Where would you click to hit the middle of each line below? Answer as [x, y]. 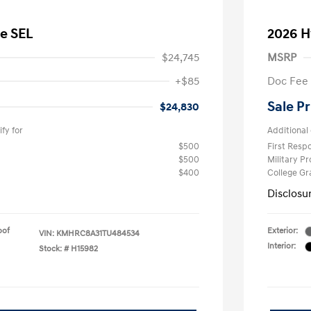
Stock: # [54, 249]
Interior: [281, 246]
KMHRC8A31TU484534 [98, 234]
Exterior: [283, 231]
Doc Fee [288, 81]
